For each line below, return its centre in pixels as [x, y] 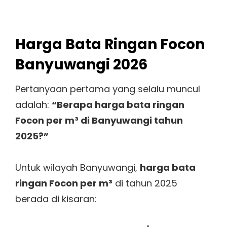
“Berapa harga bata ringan [118, 104]
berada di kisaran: [56, 199]
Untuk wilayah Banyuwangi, [78, 168]
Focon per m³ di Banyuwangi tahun [99, 120]
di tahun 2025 [145, 183]
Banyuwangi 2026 [81, 64]
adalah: [33, 104]
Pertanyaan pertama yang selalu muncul [108, 89]
